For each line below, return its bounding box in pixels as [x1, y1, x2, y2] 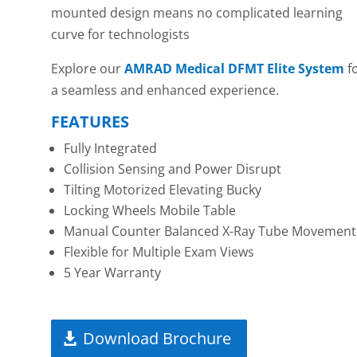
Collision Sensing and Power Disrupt [64, 160, 282, 178]
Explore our [51, 60, 125, 78]
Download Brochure [83, 327, 232, 349]
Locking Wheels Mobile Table [64, 202, 237, 220]
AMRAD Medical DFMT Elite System [124, 60, 345, 78]
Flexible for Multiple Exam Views [64, 243, 255, 261]
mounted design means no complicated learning [51, 4, 343, 22]
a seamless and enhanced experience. [51, 81, 280, 100]
